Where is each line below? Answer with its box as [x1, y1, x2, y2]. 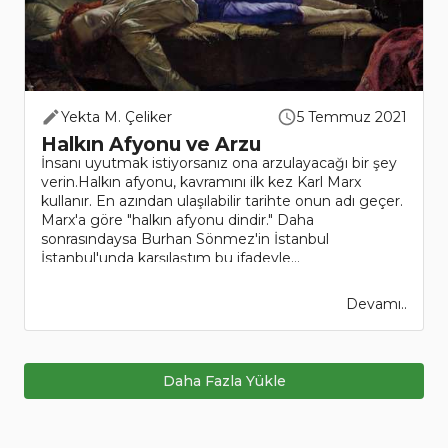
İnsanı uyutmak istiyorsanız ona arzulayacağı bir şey [41, 154, 397, 173]
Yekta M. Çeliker [61, 108, 172, 127]
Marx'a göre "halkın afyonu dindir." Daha [41, 211, 314, 230]
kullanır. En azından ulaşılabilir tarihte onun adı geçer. [41, 192, 403, 211]
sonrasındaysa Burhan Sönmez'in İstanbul [41, 230, 329, 249]
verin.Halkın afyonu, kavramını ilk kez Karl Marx [41, 173, 361, 192]
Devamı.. [346, 295, 407, 314]
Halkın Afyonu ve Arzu [41, 132, 261, 157]
